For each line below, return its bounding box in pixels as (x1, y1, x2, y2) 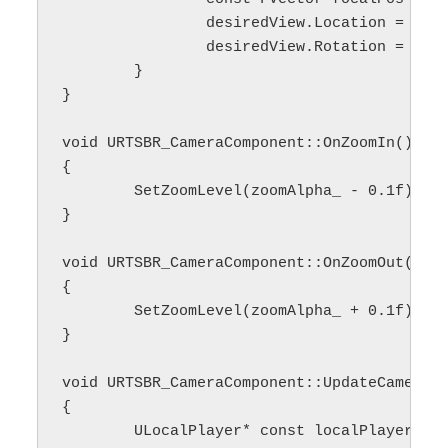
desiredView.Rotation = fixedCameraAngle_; (62, 39, 207, 57)
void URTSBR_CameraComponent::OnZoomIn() (62, 135, 414, 153)
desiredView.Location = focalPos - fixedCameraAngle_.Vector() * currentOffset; (62, 15, 207, 33)
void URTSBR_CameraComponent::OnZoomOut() (62, 255, 423, 273)
